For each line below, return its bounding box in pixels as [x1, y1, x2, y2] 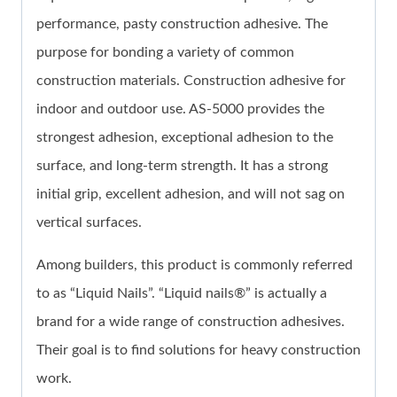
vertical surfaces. [36, 215, 142, 230]
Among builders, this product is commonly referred [36, 258, 353, 273]
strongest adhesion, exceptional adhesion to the [36, 130, 333, 145]
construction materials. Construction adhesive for [36, 74, 346, 89]
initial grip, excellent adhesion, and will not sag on [36, 187, 345, 202]
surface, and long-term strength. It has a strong [36, 159, 328, 174]
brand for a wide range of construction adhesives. [36, 315, 345, 330]
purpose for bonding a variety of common [36, 45, 294, 60]
